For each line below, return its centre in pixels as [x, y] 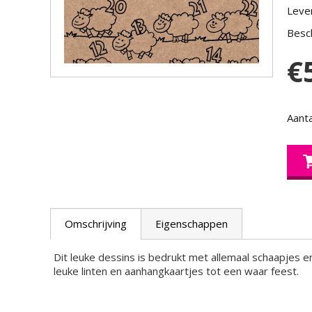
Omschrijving [96, 224]
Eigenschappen [192, 224]
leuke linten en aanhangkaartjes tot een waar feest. [176, 271]
